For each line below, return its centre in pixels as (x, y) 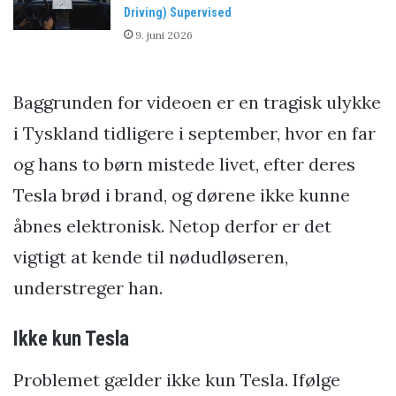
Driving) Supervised (178, 13)
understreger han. (88, 288)
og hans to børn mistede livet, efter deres (184, 164)
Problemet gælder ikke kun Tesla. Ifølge (177, 379)
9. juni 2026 (164, 35)
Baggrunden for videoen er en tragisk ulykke (197, 103)
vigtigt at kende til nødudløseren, (151, 257)
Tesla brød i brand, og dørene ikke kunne (182, 195)
